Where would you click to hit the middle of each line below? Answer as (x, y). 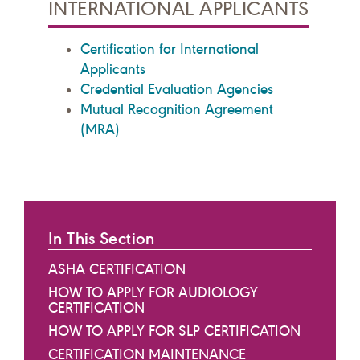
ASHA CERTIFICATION (117, 269)
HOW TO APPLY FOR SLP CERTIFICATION (174, 331)
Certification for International (170, 49)
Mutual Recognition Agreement (177, 109)
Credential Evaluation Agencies (177, 89)
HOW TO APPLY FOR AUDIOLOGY (153, 292)
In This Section (102, 238)
